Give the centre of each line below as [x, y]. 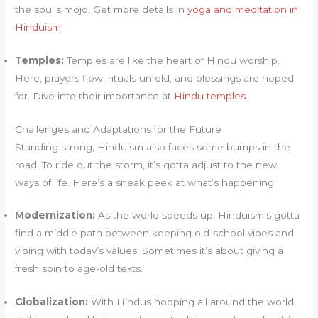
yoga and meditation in [243, 9]
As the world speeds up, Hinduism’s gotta [198, 215]
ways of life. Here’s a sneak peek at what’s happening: [146, 182]
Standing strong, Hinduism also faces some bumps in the [153, 147]
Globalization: [52, 302]
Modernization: [55, 215]
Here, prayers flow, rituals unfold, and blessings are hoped [155, 78]
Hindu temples [210, 95]
